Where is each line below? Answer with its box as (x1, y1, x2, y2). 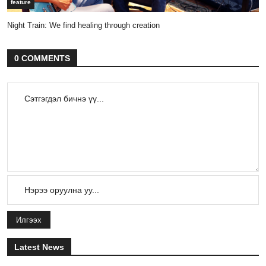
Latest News (14, 242, 64, 252)
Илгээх (16, 216, 42, 225)
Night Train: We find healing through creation (7, 21, 162, 30)
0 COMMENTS (14, 53, 70, 64)
